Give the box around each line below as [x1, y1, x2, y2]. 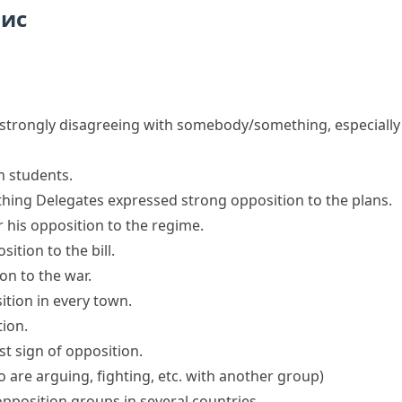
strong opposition [181, 190, 304, 210]
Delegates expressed [36, 190, 181, 210]
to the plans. [304, 190, 392, 210]
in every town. [33, 291, 132, 310]
